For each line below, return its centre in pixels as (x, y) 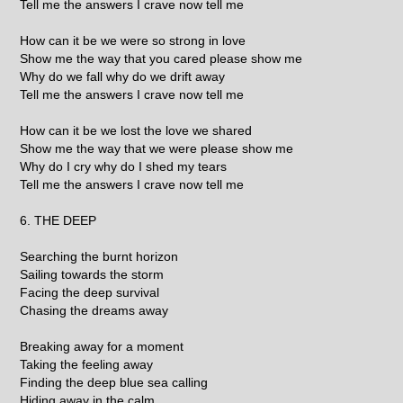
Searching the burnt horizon (99, 256)
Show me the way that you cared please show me (161, 58)
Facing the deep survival (90, 292)
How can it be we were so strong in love (133, 40)
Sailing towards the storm (92, 274)
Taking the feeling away (87, 364)
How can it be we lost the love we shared (136, 130)
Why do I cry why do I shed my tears (124, 166)
